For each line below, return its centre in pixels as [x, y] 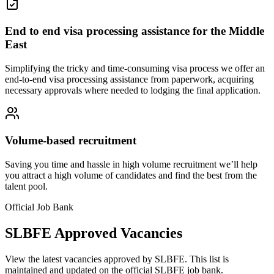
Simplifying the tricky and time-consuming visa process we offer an [135, 68]
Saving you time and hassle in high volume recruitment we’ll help [131, 164]
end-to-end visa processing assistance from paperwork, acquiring [129, 79]
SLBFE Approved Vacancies [94, 233]
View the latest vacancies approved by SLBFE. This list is [117, 259]
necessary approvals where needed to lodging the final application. [133, 90]
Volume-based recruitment [71, 141]
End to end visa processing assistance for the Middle [135, 31]
